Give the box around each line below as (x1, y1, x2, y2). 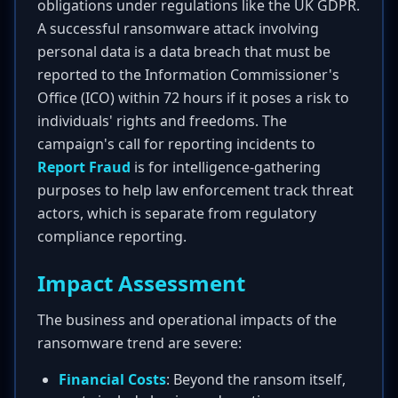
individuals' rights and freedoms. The (37, 111, 287, 131)
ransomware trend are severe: (37, 333, 242, 353)
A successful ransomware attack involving (37, 19, 319, 38)
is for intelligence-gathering (131, 157, 321, 177)
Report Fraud (37, 157, 131, 177)
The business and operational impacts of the (37, 310, 337, 330)
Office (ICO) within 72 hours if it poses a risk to (37, 88, 349, 107)
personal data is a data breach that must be (37, 42, 330, 61)
